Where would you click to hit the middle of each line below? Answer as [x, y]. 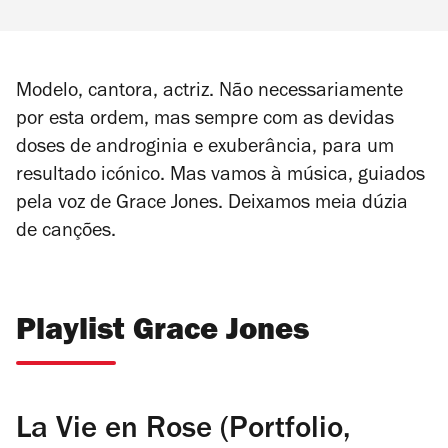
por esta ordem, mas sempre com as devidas [205, 120]
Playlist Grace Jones [162, 333]
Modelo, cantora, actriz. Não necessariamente [209, 92]
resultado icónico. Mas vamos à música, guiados [220, 176]
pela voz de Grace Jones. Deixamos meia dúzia [212, 204]
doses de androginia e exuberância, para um [205, 148]
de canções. [66, 232]
